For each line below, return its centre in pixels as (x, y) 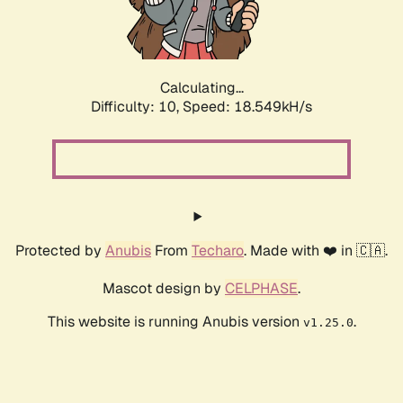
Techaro (218, 251)
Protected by (60, 251)
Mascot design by (164, 289)
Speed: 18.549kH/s (247, 107)
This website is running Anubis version (175, 322)
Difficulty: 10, (137, 107)
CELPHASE (261, 289)
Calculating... (201, 88)
